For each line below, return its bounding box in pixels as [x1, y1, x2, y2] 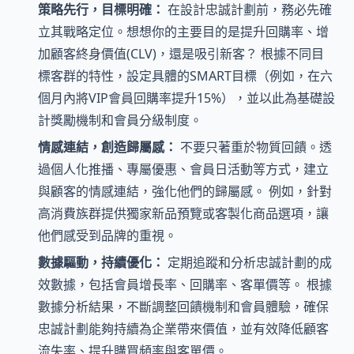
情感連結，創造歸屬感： [38, 137, 177, 156]
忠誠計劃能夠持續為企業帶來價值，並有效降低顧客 [38, 320, 329, 338]
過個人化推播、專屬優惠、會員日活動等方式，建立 [38, 160, 329, 178]
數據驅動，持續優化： [38, 254, 164, 272]
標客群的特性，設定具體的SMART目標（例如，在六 [38, 66, 333, 85]
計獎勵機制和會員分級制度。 [38, 111, 202, 129]
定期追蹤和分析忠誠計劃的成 [164, 254, 332, 272]
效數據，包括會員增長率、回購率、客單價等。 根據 [38, 276, 332, 294]
